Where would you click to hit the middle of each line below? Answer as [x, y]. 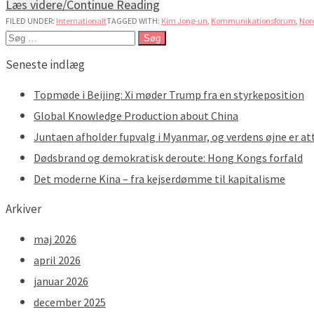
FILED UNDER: [31, 20]
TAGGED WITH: [134, 20]
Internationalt [81, 20]
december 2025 [70, 302]
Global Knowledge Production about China [136, 115]
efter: [19, 57]
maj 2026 [55, 239]
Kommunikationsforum [253, 20]
